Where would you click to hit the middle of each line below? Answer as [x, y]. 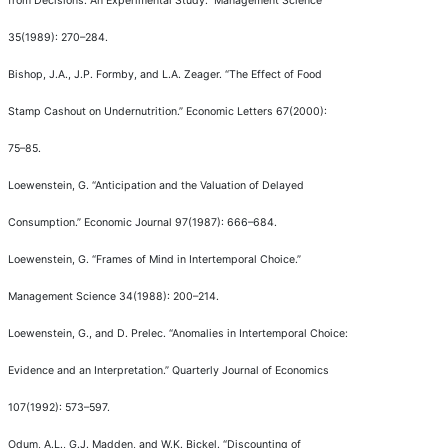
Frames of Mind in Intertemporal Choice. [196, 259]
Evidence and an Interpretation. [86, 370]
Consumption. [42, 222]
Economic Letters [231, 111]
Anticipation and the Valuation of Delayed [199, 185]
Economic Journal [129, 222]
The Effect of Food [275, 74]
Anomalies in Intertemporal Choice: [260, 333]
